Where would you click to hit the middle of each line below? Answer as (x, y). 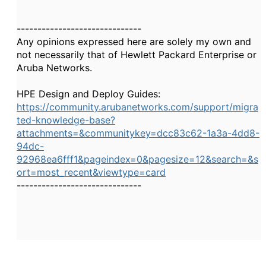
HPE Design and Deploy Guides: (88, 94)
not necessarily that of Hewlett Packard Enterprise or (137, 55)
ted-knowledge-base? (66, 120)
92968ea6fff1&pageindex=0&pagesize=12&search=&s (137, 159)
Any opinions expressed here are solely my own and (134, 42)
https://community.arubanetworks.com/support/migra (137, 107)
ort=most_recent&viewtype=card (91, 172)
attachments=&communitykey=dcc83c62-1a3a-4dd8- (138, 133)
